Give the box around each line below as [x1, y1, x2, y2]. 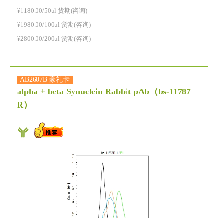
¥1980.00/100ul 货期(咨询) [17, 21, 91, 29]
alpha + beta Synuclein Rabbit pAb [17, 87, 149, 97]
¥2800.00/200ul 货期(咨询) [17, 36, 91, 43]
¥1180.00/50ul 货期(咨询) [17, 7, 87, 15]
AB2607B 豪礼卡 [20, 76, 70, 84]
